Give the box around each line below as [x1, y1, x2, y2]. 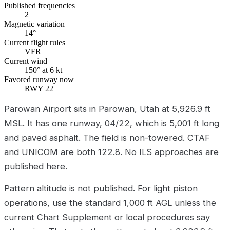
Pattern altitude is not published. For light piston [4, 183, 198, 194]
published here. [4, 161, 67, 171]
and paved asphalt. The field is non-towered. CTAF [4, 132, 210, 143]
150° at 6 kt [25, 65, 62, 74]
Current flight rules [4, 37, 65, 47]
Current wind [4, 56, 47, 65]
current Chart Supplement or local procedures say [4, 212, 210, 223]
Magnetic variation [4, 19, 65, 28]
